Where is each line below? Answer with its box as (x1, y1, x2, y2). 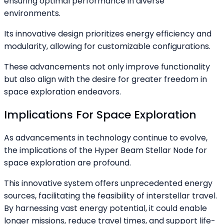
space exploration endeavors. (4, 86, 121, 98)
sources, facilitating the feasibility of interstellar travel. (4, 189, 217, 201)
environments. (4, 7, 60, 19)
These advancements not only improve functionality (4, 61, 210, 73)
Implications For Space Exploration (4, 106, 196, 122)
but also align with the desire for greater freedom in (4, 73, 207, 85)
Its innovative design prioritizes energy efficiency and (4, 28, 211, 40)
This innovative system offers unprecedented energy (4, 177, 212, 189)
